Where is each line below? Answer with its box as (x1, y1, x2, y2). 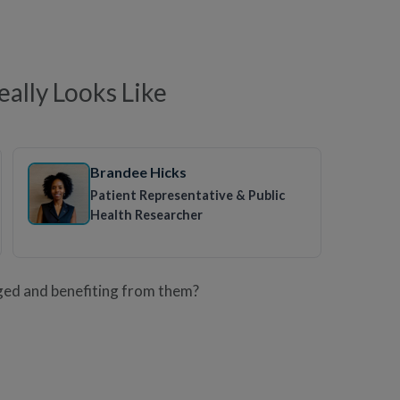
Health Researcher (90, 206, 204, 222)
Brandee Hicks (90, 162, 187, 180)
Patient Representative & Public (90, 187, 286, 203)
